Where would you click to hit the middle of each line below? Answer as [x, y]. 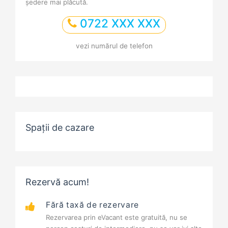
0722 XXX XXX [119, 23]
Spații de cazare [60, 128]
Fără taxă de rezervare [92, 205]
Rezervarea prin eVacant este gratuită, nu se [117, 218]
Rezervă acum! [57, 182]
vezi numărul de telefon [114, 46]
